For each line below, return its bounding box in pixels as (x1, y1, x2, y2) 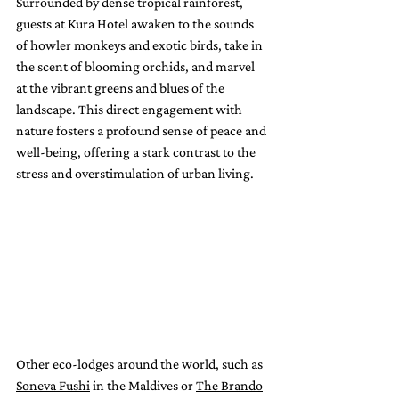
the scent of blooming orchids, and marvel (16, 59, 257, 75)
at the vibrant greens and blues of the (16, 80, 227, 96)
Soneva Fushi (16, 377, 90, 393)
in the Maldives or (90, 377, 196, 393)
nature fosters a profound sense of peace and (16, 123, 269, 139)
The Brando (196, 377, 263, 393)
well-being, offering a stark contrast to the (16, 144, 258, 160)
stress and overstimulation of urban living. (16, 166, 254, 182)
